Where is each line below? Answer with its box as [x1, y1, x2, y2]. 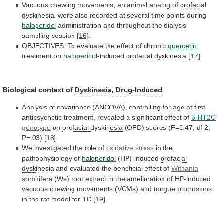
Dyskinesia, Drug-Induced [74, 85, 162, 94]
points [166, 11, 185, 19]
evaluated [70, 164, 100, 172]
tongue [154, 184, 175, 193]
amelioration [127, 174, 165, 182]
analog [149, 1, 170, 9]
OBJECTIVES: [22, 42, 66, 50]
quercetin [168, 42, 197, 50]
